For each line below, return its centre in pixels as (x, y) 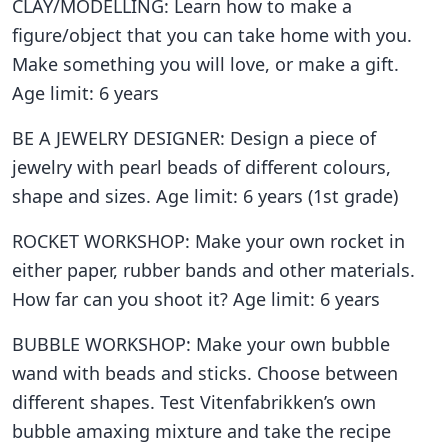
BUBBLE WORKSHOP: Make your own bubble (201, 343)
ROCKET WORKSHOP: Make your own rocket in (208, 240)
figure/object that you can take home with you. (212, 34)
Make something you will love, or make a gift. (205, 63)
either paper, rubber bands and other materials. (213, 269)
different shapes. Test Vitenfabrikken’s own (194, 401)
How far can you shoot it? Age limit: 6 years (196, 298)
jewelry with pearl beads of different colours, (201, 166)
